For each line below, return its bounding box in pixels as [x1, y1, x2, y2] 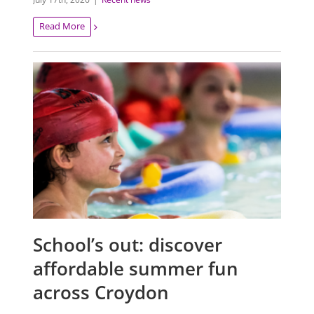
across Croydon [33, 280, 170, 306]
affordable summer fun [33, 256, 239, 282]
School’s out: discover [33, 232, 223, 258]
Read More [39, 20, 86, 33]
